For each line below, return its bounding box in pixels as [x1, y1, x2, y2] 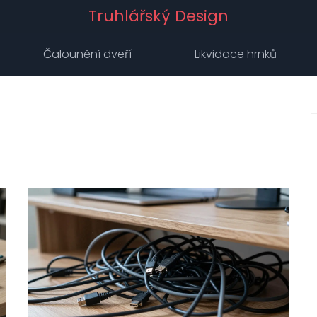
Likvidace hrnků [195, 46, 277, 62]
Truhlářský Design [88, 5, 229, 27]
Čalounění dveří [43, 46, 132, 62]
